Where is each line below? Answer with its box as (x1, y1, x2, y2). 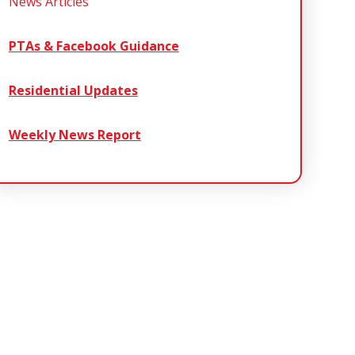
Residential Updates (8, 82, 138, 100)
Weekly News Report (8, 126, 141, 144)
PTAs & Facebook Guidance (8, 37, 179, 55)
